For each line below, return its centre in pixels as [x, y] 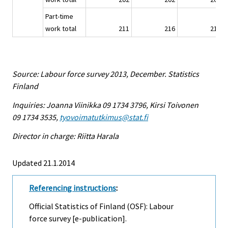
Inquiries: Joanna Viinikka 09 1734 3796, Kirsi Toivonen [105, 105]
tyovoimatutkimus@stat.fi [104, 117]
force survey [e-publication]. [78, 219]
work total [61, 29]
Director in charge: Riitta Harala [65, 136]
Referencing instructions [73, 188]
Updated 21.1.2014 [44, 163]
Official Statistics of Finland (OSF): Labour [101, 206]
